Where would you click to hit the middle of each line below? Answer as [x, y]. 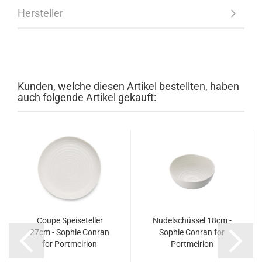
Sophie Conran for [192, 232]
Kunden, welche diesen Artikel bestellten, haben [128, 86]
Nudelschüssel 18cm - [192, 220]
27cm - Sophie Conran [70, 232]
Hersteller [40, 13]
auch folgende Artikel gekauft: [87, 97]
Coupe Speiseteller [70, 220]
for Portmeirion [70, 244]
